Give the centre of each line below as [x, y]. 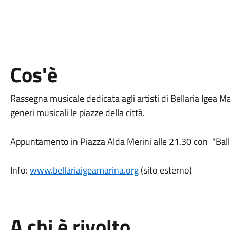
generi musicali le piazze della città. [77, 113]
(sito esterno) [165, 170]
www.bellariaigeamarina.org [84, 170]
